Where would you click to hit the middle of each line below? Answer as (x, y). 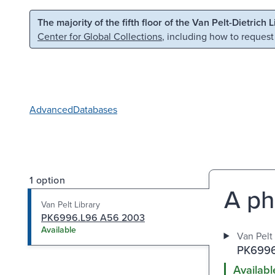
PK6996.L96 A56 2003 (93, 217)
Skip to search (157, 21)
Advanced (51, 109)
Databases (95, 109)
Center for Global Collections (100, 36)
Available (59, 229)
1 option (48, 180)
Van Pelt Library (71, 204)
